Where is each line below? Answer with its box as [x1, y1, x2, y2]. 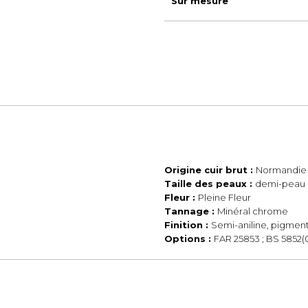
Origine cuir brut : [164, 164, 256, 175]
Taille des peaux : [164, 178, 255, 189]
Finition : [164, 219, 211, 230]
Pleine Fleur [198, 192, 251, 203]
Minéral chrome [217, 206, 288, 217]
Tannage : [164, 206, 217, 217]
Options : [164, 233, 214, 244]
